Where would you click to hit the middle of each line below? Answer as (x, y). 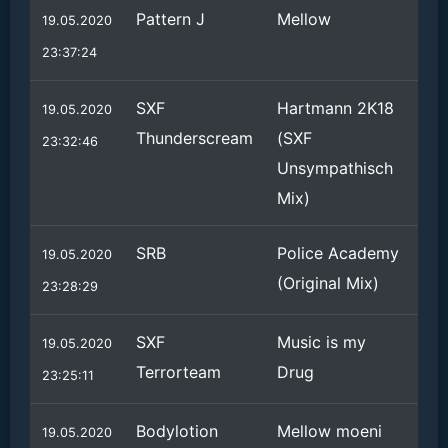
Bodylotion (177, 431)
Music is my (321, 342)
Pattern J (170, 19)
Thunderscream (194, 138)
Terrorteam (178, 372)
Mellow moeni (329, 431)
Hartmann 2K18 (335, 108)
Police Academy (338, 253)
